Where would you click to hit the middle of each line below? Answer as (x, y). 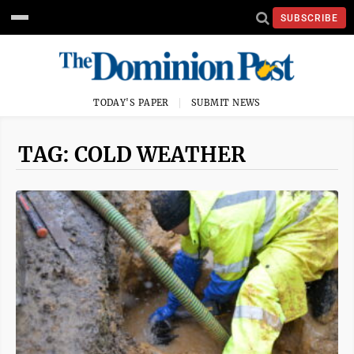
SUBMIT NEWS (226, 103)
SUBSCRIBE (309, 18)
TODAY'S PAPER (131, 103)
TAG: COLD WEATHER (132, 154)
